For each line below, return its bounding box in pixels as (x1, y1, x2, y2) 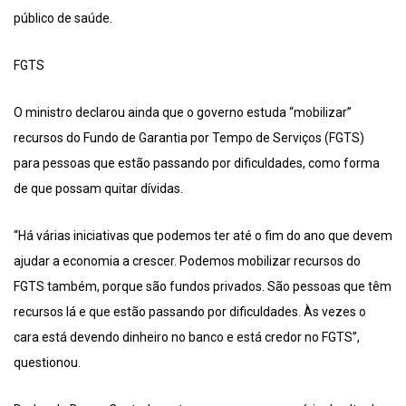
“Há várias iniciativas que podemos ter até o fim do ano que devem (14, 228, 392, 244)
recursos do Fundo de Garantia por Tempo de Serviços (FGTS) (14, 130, 364, 146)
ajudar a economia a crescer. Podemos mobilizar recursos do (14, 254, 361, 269)
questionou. (14, 355, 81, 371)
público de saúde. (14, 11, 112, 26)
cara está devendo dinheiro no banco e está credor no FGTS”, (14, 330, 360, 345)
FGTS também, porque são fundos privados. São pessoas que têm (14, 279, 391, 295)
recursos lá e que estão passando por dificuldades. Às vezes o (14, 304, 366, 320)
